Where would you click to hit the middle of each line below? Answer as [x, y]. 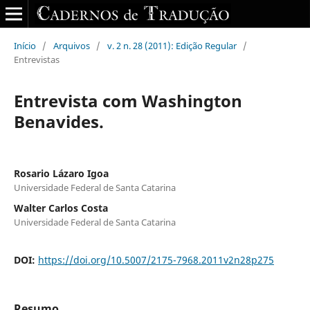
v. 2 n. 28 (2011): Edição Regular [172, 45]
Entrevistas [36, 59]
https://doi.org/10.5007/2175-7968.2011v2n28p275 [156, 259]
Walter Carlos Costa [61, 208]
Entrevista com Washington [128, 100]
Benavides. [58, 121]
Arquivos [71, 45]
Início [25, 45]
